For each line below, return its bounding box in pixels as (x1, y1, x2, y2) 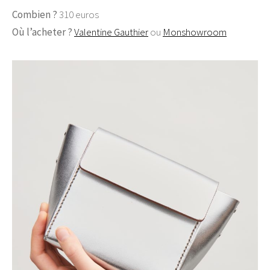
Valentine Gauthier (74, 25, 148, 39)
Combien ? (12, 7, 57, 21)
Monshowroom (163, 25, 227, 39)
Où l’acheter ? (12, 25, 74, 39)
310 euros (57, 7, 99, 21)
